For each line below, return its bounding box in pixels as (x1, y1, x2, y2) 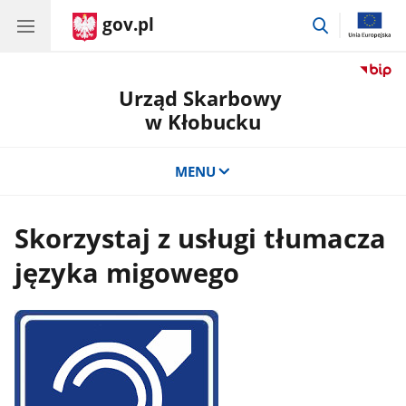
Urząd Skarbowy (119, 84, 287, 112)
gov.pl (102, 13, 154, 36)
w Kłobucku (145, 108, 261, 136)
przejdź (330, 13, 376, 32)
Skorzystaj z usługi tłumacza (14, 220, 387, 257)
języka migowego (14, 255, 240, 292)
